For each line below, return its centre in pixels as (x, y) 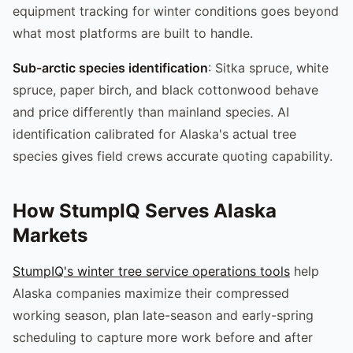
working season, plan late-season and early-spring (163, 315)
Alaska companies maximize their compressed (151, 293)
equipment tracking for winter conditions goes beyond (176, 11)
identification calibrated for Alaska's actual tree (154, 134)
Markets (50, 235)
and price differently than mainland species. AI (151, 111)
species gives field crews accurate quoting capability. (173, 156)
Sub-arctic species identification (110, 67)
